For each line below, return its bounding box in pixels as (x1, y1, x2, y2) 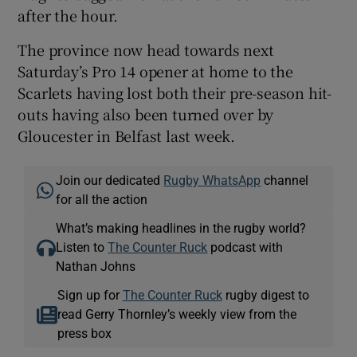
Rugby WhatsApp (163, 173, 261, 186)
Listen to (56, 240, 108, 253)
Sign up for (57, 288, 123, 301)
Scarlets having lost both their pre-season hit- (18, 81, 332, 103)
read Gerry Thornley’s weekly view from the (57, 307, 296, 320)
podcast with (207, 240, 284, 253)
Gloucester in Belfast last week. (18, 124, 236, 146)
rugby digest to (222, 288, 309, 301)
